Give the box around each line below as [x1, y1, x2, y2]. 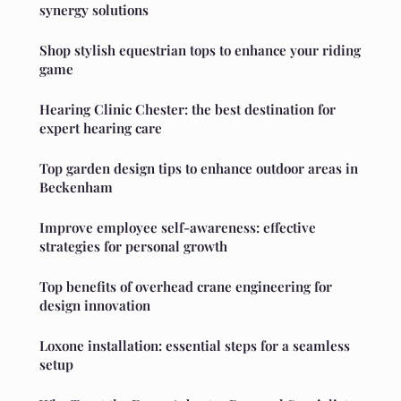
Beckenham [39, 177, 113, 196]
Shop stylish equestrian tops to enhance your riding [39, 40, 361, 59]
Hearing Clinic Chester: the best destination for [39, 99, 336, 118]
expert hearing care [39, 118, 162, 137]
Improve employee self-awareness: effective [39, 218, 316, 236]
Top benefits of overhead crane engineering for [39, 277, 332, 295]
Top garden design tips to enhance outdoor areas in [39, 158, 358, 177]
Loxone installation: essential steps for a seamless [39, 336, 350, 354]
